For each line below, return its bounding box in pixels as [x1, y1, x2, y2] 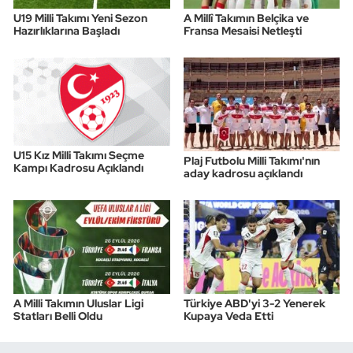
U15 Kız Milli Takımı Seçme [13, 147, 144, 162]
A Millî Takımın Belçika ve [183, 11, 309, 26]
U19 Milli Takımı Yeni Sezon [13, 11, 147, 26]
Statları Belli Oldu [13, 308, 102, 323]
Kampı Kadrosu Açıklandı [13, 160, 143, 175]
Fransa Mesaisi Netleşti [183, 24, 302, 39]
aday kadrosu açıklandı [183, 166, 303, 181]
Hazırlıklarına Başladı [13, 24, 120, 39]
